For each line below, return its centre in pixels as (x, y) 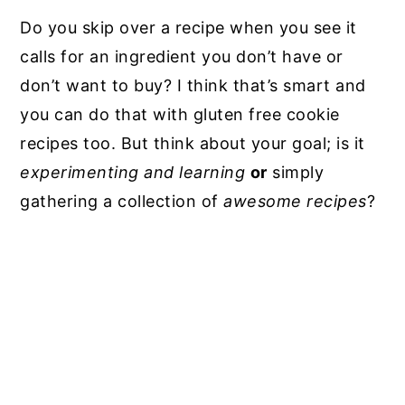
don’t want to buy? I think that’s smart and (193, 85)
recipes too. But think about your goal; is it (193, 143)
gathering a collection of (122, 201)
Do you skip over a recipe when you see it (188, 27)
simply (296, 172)
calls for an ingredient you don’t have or (182, 56)
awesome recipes (295, 201)
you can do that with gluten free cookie (180, 114)
